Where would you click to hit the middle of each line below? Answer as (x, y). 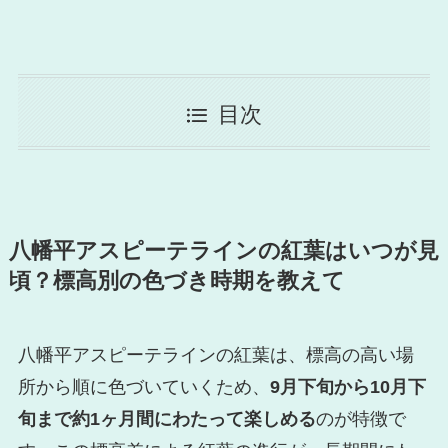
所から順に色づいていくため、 (143, 387)
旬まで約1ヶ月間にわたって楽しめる (166, 419)
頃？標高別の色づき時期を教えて (176, 281)
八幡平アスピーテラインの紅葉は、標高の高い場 (215, 355)
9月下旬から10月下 (347, 387)
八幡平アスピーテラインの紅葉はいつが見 (223, 251)
